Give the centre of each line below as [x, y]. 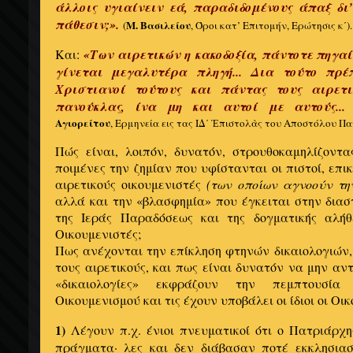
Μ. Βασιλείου [158, 25]
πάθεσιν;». [89, 25]
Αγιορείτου [83, 123]
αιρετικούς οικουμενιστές [131, 184]
